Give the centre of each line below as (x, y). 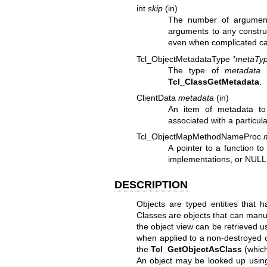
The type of (196, 70)
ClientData (157, 97)
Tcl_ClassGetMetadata (214, 81)
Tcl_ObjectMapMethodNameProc (200, 137)
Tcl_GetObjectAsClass (196, 249)
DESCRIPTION (151, 185)
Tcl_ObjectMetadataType (184, 59)
